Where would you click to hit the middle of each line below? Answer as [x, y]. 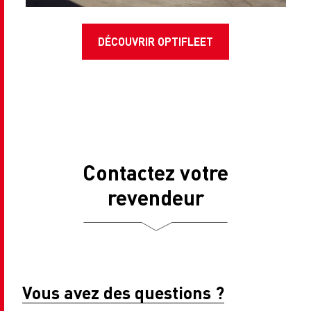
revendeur [155, 197]
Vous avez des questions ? [123, 293]
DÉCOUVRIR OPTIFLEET [155, 42]
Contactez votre [155, 173]
